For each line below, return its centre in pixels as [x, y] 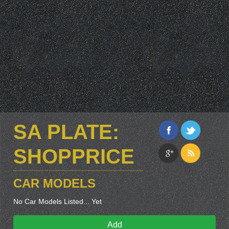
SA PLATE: [66, 132]
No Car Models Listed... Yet [58, 201]
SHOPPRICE [74, 156]
